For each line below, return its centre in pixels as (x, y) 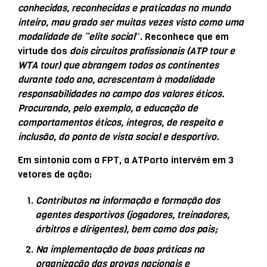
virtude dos (44, 51)
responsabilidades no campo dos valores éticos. (121, 94)
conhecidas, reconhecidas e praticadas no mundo (124, 8)
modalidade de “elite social (77, 36)
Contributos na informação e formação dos (128, 200)
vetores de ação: (55, 174)
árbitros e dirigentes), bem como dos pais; (127, 229)
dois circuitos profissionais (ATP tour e (152, 51)
